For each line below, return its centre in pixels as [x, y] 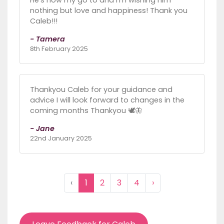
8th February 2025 [59, 48]
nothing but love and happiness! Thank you [109, 10]
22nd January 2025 [61, 138]
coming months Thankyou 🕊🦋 [86, 110]
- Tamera [47, 39]
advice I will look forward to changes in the [107, 100]
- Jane [42, 128]
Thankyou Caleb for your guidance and [101, 89]
